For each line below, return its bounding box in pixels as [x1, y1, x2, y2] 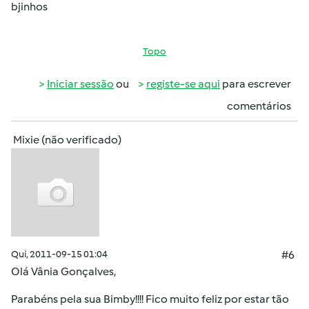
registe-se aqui [146, 77, 220, 90]
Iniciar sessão [47, 77, 114, 90]
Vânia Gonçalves [31, 265, 114, 278]
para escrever [220, 77, 291, 90]
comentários [227, 99, 291, 112]
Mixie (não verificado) [13, 133, 121, 146]
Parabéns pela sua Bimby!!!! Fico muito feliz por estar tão [11, 292, 289, 306]
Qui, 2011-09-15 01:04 [11, 248, 108, 260]
